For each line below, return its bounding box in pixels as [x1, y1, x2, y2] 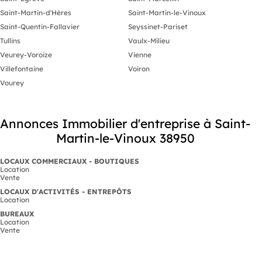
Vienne [128, 50, 151, 59]
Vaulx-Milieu [128, 36, 170, 45]
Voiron [128, 64, 150, 73]
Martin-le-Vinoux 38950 [56, 130, 195, 146]
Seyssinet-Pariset [128, 22, 188, 31]
